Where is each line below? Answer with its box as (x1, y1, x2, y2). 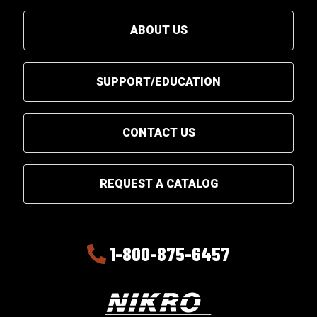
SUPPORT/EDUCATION (96, 74, 221, 88)
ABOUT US (129, 23, 188, 38)
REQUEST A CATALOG (99, 177, 218, 191)
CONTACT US (122, 125, 195, 139)
